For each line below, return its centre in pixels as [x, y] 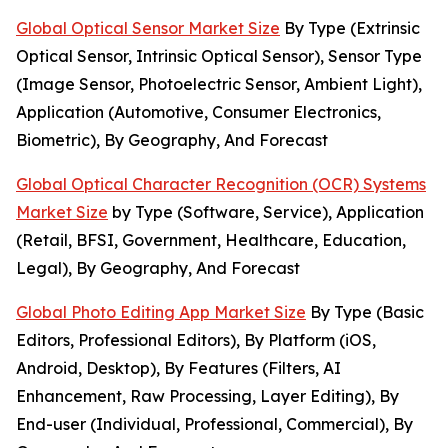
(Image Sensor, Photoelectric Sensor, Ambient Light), [219, 84]
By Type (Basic [365, 312]
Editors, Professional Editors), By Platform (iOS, [196, 340]
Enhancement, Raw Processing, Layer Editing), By [207, 396]
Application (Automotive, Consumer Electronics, [198, 112]
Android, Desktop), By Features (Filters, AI [178, 368]
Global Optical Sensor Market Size [148, 28]
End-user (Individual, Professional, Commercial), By [214, 424]
